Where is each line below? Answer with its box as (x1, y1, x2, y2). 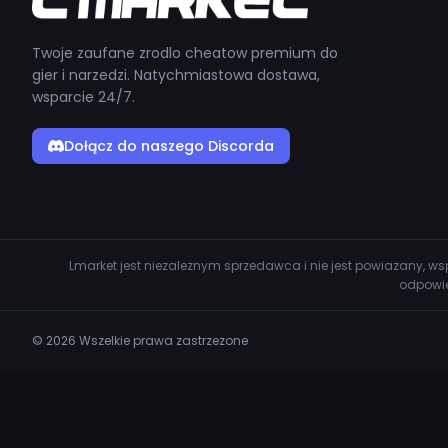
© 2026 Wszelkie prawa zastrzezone (32, 332, 248, 349)
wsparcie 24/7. (32, 87, 135, 107)
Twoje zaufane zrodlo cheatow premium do (32, 43, 338, 63)
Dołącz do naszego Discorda (64, 136, 274, 156)
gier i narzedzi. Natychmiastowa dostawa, (32, 65, 320, 85)
